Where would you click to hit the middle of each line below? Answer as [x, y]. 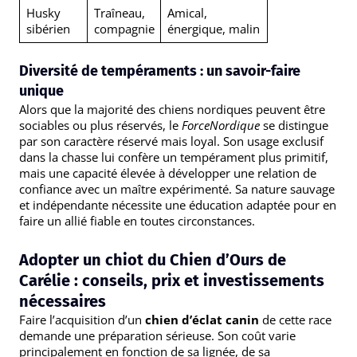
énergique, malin [213, 29]
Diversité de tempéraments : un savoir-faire [160, 71]
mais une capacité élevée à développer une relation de [168, 173]
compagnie [124, 29]
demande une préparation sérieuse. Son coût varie [157, 335]
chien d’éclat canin [202, 320]
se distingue [294, 125]
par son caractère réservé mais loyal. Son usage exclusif [171, 141]
